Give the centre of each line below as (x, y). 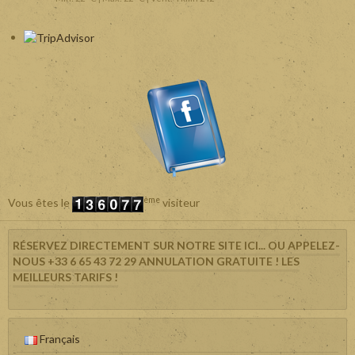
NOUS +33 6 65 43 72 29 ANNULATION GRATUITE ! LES (156, 261)
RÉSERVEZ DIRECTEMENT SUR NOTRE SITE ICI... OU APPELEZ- (176, 245)
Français (59, 338)
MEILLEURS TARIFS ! (65, 277)
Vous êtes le (40, 203)
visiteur (180, 203)
